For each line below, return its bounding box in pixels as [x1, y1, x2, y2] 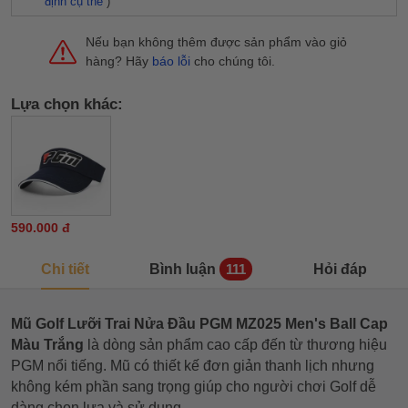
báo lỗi [152, 54, 190, 68]
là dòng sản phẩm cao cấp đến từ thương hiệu [84, 337, 387, 352]
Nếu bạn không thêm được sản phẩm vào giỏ [86, 35, 347, 49]
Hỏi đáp [312, 260, 367, 277]
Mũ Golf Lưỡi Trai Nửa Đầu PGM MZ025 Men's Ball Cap [11, 316, 388, 331]
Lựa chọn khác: [11, 95, 123, 113]
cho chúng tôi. [190, 54, 275, 68]
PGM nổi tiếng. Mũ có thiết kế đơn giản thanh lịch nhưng [11, 358, 374, 373]
